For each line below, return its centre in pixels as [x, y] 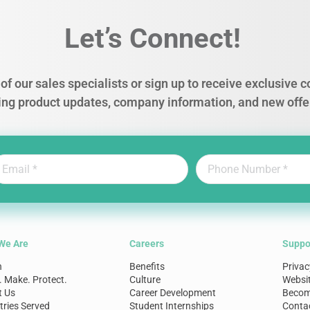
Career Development [172, 293]
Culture [145, 280]
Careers [146, 244]
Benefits [147, 266]
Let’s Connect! [152, 38]
